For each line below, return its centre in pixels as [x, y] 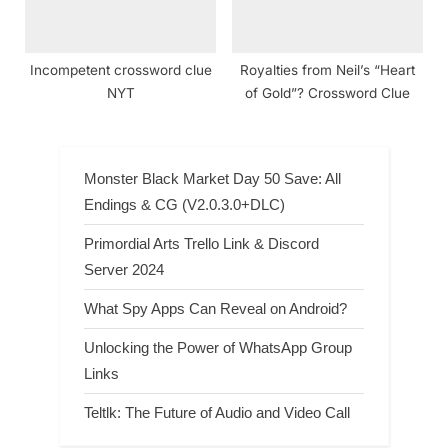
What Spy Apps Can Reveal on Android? [215, 308]
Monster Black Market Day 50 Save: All [212, 178]
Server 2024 [124, 269]
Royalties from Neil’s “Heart [327, 70]
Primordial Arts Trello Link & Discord [201, 243]
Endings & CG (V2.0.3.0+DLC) [184, 204]
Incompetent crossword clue [120, 70]
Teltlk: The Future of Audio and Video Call [217, 413]
